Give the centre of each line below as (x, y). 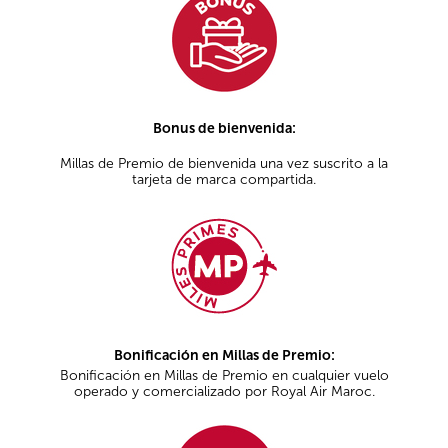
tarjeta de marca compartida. (224, 180)
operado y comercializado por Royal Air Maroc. (224, 391)
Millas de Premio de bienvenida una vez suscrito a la (224, 164)
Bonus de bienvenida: (224, 128)
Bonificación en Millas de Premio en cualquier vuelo (224, 375)
